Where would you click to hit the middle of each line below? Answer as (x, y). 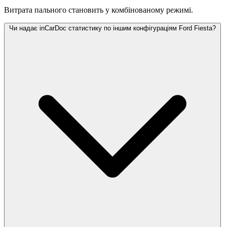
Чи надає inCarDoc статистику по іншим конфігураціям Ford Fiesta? (112, 28)
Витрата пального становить (54, 10)
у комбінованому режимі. (149, 10)
